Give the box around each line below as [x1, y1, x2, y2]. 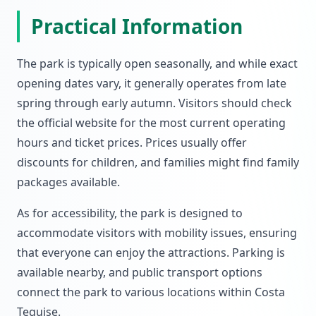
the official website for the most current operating [17, 115, 286, 130]
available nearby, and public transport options [17, 265, 262, 280]
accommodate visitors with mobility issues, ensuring [17, 225, 297, 241]
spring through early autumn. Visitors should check [17, 95, 292, 111]
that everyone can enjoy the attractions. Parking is [17, 245, 285, 260]
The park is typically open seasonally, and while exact [17, 56, 298, 71]
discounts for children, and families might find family [17, 154, 299, 170]
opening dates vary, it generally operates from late [17, 75, 286, 91]
